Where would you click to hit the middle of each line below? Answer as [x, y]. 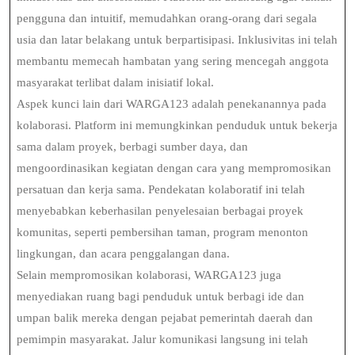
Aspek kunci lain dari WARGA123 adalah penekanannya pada [172, 104]
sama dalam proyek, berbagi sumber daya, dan [132, 147]
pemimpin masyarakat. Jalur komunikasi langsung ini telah [162, 339]
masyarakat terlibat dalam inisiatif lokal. [115, 82]
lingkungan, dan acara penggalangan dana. [123, 254]
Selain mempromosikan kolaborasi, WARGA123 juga [149, 275]
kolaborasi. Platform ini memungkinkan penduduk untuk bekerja [177, 125]
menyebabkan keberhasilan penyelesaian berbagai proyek [160, 211]
